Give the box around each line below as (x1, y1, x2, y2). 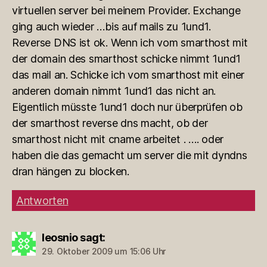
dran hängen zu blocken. (12, 164, 129, 178)
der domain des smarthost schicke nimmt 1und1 (12, 52, 241, 65)
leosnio (42, 231, 78, 244)
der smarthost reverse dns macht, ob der (12, 116, 208, 129)
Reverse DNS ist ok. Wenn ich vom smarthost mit (12, 36, 248, 49)
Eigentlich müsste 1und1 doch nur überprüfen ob (12, 100, 243, 113)
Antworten (16, 194, 69, 207)
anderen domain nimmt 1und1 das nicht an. (12, 84, 216, 97)
